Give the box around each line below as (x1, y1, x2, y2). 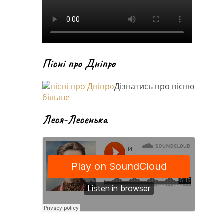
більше (42, 91, 70, 103)
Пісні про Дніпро (42, 55, 115, 71)
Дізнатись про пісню (114, 80, 194, 92)
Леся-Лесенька (42, 112, 107, 127)
